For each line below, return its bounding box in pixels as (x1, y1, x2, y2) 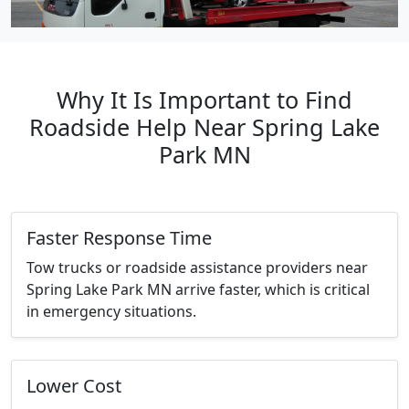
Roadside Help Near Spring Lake (29, 111, 380, 143)
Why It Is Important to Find (57, 84, 352, 116)
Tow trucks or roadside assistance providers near (26, 257, 368, 278)
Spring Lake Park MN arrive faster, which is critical (26, 279, 370, 300)
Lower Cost (26, 373, 121, 399)
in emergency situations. (26, 301, 196, 322)
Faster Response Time (26, 225, 212, 251)
